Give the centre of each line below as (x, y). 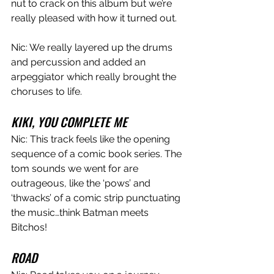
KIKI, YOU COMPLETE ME (69, 121)
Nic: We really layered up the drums (93, 47)
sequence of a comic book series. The (98, 154)
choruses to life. (49, 91)
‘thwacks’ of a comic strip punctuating (97, 198)
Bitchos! (29, 227)
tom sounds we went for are (76, 168)
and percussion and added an (80, 62)
